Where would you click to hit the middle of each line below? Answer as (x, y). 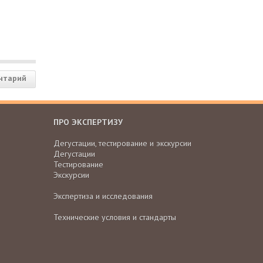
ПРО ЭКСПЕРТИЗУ (88, 122)
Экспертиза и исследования (103, 196)
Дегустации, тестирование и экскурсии (122, 144)
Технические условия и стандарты (115, 218)
